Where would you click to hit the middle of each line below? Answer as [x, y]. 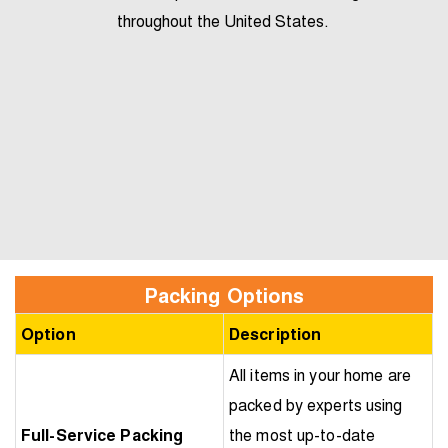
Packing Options [224, 295]
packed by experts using [316, 405]
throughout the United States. [223, 21]
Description [275, 334]
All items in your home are [320, 375]
